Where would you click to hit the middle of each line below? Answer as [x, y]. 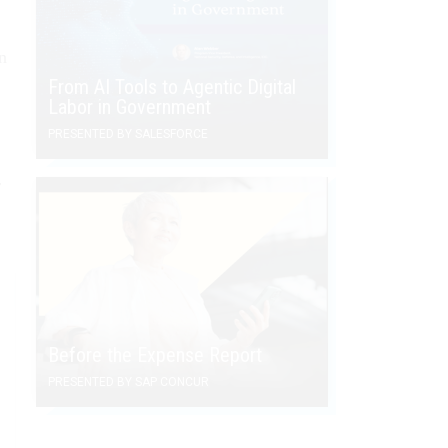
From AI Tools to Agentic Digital [172, 87]
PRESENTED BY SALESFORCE [128, 134]
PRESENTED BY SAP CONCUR [128, 382]
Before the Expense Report [155, 355]
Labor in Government [129, 107]
